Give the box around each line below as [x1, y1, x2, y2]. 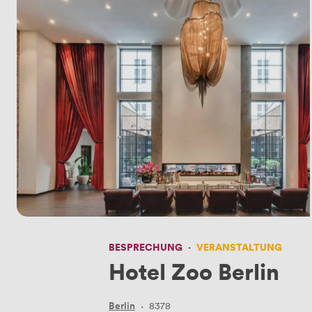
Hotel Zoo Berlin [109, 255, 279, 286]
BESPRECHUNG [109, 239, 182, 254]
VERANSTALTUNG [196, 239, 282, 254]
